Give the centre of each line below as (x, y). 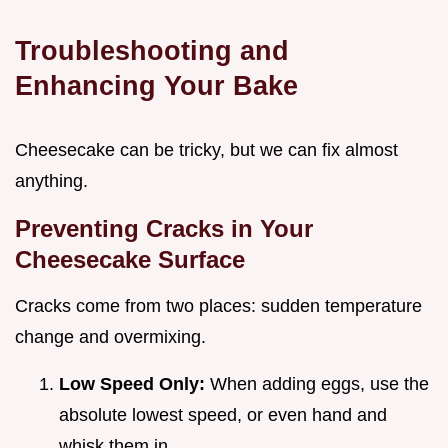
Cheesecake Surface (130, 259)
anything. (51, 180)
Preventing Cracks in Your (164, 228)
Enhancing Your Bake (156, 85)
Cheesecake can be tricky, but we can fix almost (206, 149)
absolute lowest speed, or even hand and (223, 414)
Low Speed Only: (134, 383)
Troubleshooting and (152, 50)
